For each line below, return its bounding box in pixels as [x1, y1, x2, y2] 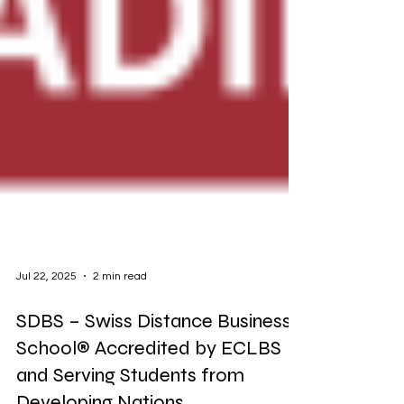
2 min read [93, 299, 147, 312]
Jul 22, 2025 [16, 299, 77, 312]
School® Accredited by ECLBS [16, 366, 281, 390]
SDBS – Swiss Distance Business [16, 339, 291, 363]
